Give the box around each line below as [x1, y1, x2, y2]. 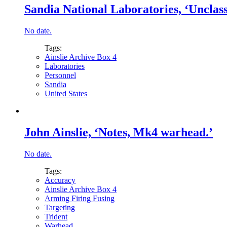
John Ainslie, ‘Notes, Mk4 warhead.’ [24, 125, 213, 139]
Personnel [45, 70, 76, 80]
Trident [45, 212, 67, 221]
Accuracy [45, 175, 75, 184]
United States [45, 89, 87, 98]
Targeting [45, 203, 75, 212]
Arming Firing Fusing [45, 194, 115, 203]
